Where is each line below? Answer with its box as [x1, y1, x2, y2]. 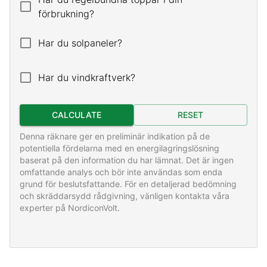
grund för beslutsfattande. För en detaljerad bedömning [20, 178, 237, 189]
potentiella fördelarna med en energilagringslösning [20, 142, 219, 153]
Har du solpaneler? [38, 36, 122, 49]
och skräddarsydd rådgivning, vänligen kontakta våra [20, 190, 229, 201]
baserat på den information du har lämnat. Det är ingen [20, 154, 234, 165]
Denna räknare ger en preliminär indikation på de [20, 131, 210, 141]
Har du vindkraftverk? [38, 71, 135, 83]
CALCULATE [52, 109, 101, 120]
